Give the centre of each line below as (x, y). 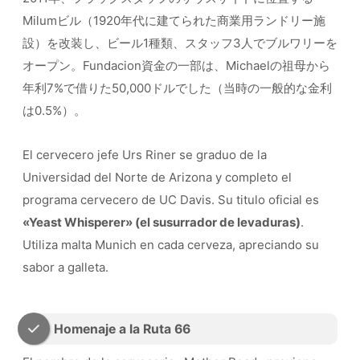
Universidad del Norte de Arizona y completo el (157, 178)
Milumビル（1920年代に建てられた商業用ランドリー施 (174, 21)
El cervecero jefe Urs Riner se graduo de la (145, 155)
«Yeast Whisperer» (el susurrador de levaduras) (162, 223)
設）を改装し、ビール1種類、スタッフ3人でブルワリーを (180, 43)
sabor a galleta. (65, 268)
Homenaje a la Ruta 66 (122, 329)
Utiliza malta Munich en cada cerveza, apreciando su (171, 245)
